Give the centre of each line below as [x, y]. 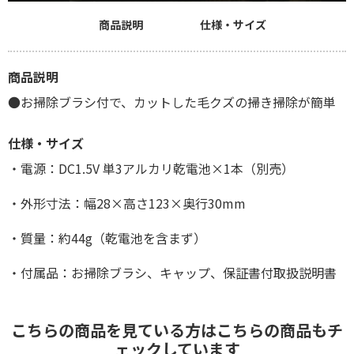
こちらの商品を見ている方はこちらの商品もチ [177, 330]
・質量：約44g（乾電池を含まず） [107, 237]
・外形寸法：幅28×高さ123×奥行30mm [127, 203]
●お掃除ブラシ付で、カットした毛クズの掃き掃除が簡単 [172, 102]
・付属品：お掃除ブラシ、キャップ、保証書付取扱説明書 [172, 272]
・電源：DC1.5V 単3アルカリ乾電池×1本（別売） [151, 168]
